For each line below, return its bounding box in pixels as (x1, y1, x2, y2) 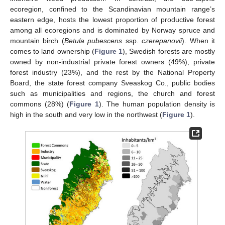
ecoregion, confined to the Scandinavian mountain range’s (10, 5, 215, 13)
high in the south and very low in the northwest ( (10, 110, 162, 119)
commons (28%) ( (10, 100, 69, 108)
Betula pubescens (64, 37, 123, 45)
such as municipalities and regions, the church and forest (10, 89, 215, 97)
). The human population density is (98, 100, 215, 108)
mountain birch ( (10, 37, 64, 45)
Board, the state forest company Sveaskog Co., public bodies (10, 79, 215, 87)
